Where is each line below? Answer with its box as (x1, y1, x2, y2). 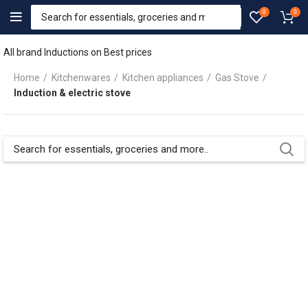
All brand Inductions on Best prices (3, 47, 152, 58)
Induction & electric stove (14, 87, 131, 98)
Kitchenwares (52, 72, 111, 83)
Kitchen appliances (122, 72, 203, 83)
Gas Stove (215, 72, 259, 83)
